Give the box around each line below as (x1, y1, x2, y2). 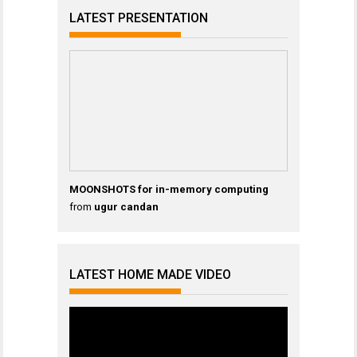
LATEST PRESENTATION (69, 10, 208, 25)
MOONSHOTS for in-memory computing (69, 182, 269, 195)
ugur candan (94, 200, 159, 213)
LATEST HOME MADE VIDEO (69, 266, 231, 282)
